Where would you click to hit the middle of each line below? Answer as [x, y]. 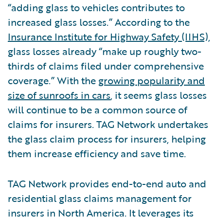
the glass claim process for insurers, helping [107, 138]
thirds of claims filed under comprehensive [106, 65]
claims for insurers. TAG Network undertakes [108, 124]
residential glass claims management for [100, 198]
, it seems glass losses [159, 95]
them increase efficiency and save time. [97, 153]
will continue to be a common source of [98, 109]
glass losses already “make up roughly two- [105, 51]
